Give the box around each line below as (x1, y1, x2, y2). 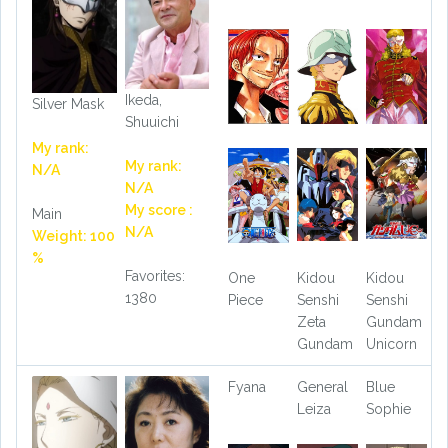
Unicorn (365, 336, 417, 353)
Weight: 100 (32, 227, 115, 244)
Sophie (365, 401, 411, 418)
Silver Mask (32, 95, 104, 112)
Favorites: (124, 267, 185, 284)
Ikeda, (124, 91, 162, 108)
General (296, 379, 348, 396)
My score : (124, 201, 193, 218)
